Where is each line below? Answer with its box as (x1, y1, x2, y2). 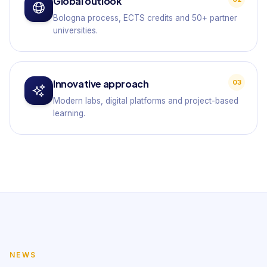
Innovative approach (53, 77, 149, 90)
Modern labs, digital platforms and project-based (53, 96, 238, 105)
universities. (53, 26, 98, 35)
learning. (53, 108, 85, 118)
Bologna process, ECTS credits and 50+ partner (53, 13, 237, 23)
